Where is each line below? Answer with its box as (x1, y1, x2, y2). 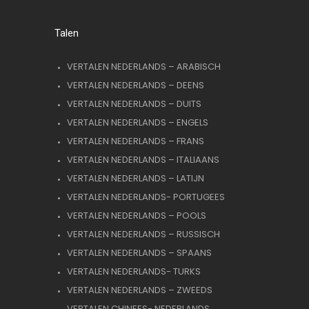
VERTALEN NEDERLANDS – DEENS (66, 78, 204, 92)
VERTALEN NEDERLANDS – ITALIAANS (66, 152, 219, 166)
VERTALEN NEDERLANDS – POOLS (66, 208, 206, 222)
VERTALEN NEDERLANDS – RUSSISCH (66, 227, 220, 241)
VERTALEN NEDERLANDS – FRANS (66, 134, 204, 148)
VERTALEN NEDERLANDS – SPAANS (66, 246, 212, 259)
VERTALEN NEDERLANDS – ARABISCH (66, 59, 221, 73)
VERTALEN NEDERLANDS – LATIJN (66, 171, 204, 185)
